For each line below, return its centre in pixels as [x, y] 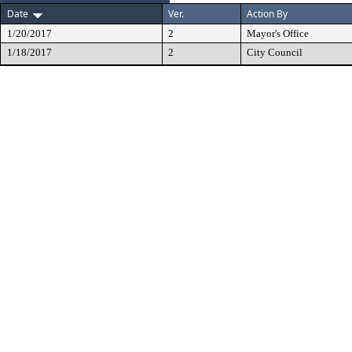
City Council [275, 52]
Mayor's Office [278, 33]
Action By [267, 14]
